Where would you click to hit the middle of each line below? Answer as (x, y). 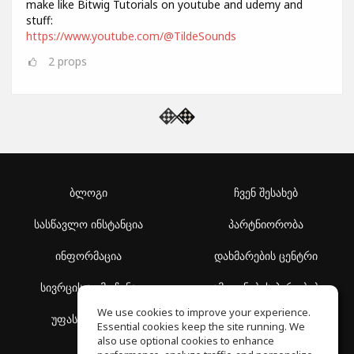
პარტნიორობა (265, 224)
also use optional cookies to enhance (186, 341)
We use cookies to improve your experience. (204, 312)
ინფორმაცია (88, 256)
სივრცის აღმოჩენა (88, 288)
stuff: (40, 20)
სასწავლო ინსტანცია (88, 224)
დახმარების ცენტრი (265, 256)
